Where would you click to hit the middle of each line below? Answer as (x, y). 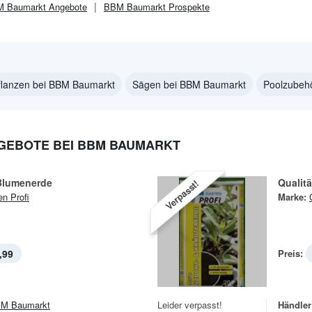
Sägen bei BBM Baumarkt (189, 84)
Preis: (290, 253)
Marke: (292, 197)
